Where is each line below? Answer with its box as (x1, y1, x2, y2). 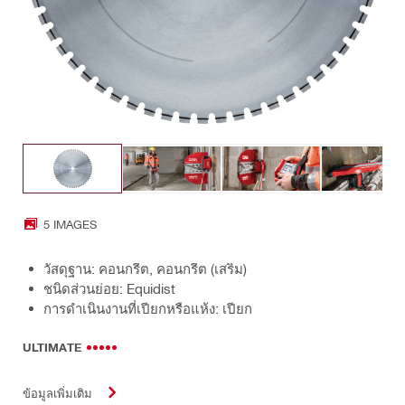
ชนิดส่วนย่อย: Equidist (43, 280, 175, 297)
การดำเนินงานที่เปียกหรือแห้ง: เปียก (43, 300, 252, 316)
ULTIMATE (23, 340, 81, 354)
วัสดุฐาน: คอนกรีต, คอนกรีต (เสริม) (43, 260, 247, 277)
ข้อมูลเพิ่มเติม (23, 385, 92, 400)
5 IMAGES (43, 216, 97, 231)
